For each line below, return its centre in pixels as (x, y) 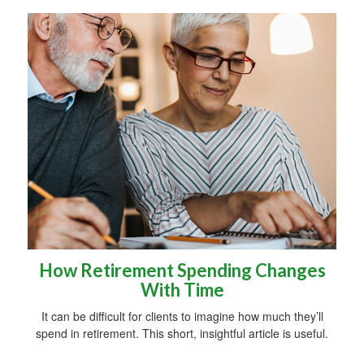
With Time (182, 289)
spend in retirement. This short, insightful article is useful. (182, 333)
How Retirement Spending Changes (182, 270)
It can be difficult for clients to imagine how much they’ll (182, 316)
